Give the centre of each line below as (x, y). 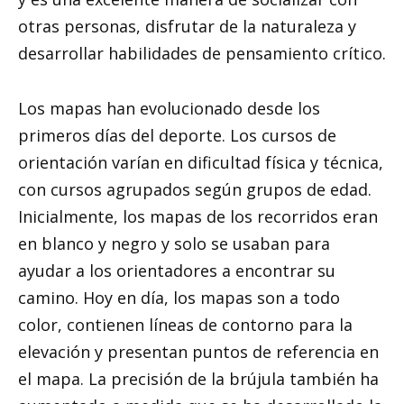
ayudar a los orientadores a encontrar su (177, 270)
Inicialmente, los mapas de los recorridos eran (198, 216)
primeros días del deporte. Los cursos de (177, 135)
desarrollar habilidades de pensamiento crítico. (202, 54)
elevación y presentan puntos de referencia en (198, 351)
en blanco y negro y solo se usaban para (174, 243)
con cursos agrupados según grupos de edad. (195, 189)
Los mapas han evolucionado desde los (169, 108)
